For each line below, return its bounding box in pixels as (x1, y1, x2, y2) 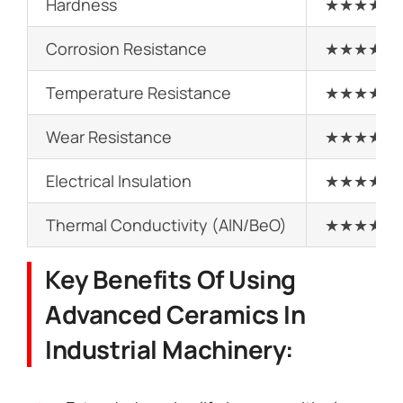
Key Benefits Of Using (45, 263, 296, 297)
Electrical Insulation (45, 169, 193, 192)
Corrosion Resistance (45, 37, 208, 59)
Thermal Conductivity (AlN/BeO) (45, 213, 288, 236)
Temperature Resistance (45, 81, 232, 103)
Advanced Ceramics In (45, 298, 306, 332)
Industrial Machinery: (45, 333, 293, 367)
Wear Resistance (45, 125, 173, 148)
